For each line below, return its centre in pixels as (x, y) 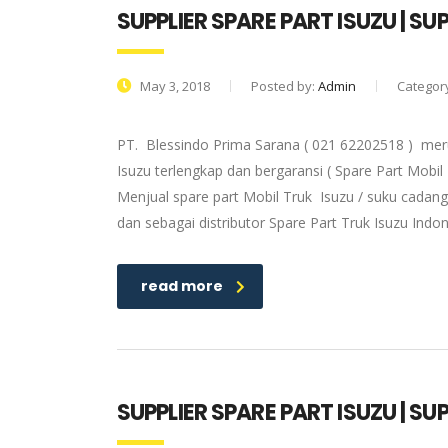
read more (182, 286)
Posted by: (284, 86)
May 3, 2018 (173, 86)
